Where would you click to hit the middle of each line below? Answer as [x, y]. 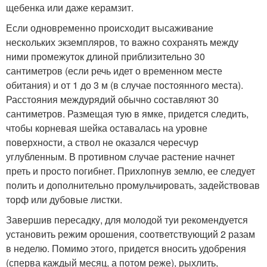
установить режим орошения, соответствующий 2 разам [131, 234]
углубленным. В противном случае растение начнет [120, 156]
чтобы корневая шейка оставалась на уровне [107, 128]
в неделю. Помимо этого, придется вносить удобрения [126, 248]
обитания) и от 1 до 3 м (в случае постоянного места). [125, 85]
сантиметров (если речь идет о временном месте [114, 71]
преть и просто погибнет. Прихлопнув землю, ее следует [131, 171]
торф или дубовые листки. [64, 199]
